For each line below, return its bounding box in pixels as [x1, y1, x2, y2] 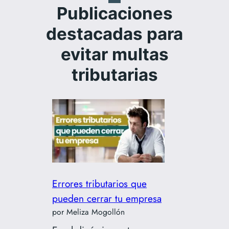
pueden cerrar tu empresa [52, 191, 162, 205]
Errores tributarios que [52, 176, 147, 191]
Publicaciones [56, 3, 173, 24]
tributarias [71, 64, 158, 85]
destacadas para [46, 24, 183, 44]
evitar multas [60, 44, 169, 65]
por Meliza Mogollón [52, 205, 125, 218]
